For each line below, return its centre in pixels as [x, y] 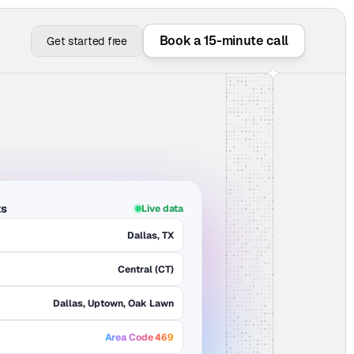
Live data [162, 209]
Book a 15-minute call [224, 41]
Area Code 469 [139, 337]
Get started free [87, 41]
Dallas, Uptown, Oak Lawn [113, 303]
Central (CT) [146, 269]
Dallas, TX [151, 235]
